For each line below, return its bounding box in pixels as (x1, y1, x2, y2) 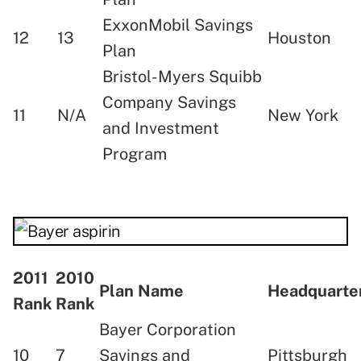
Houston (268, 28, 331, 48)
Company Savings (102, 93, 236, 113)
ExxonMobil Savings (102, 15, 253, 35)
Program (102, 144, 167, 164)
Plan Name (99, 281, 184, 301)
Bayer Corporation (99, 320, 236, 340)
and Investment (102, 118, 219, 139)
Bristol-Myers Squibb (102, 67, 262, 87)
